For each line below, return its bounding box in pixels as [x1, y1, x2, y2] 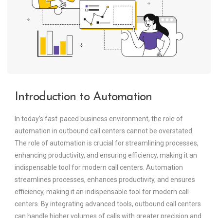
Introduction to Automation [15, 91, 152, 103]
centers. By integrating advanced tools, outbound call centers [15, 200, 201, 208]
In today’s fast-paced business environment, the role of [15, 114, 183, 123]
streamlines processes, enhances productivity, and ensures [15, 175, 195, 183]
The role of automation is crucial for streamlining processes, [15, 139, 199, 147]
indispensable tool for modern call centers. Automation [15, 163, 183, 171]
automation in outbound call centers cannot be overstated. [15, 127, 194, 135]
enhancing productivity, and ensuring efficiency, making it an [15, 151, 197, 159]
